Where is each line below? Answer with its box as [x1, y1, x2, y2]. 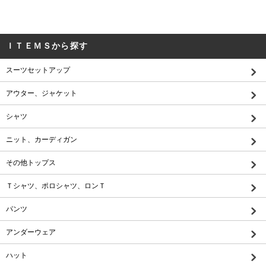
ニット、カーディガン [6, 135, 77, 144]
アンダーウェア [6, 228, 56, 236]
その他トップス [6, 159, 56, 167]
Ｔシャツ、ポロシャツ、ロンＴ [6, 182, 106, 190]
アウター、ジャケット [6, 89, 77, 97]
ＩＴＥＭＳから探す [6, 41, 88, 50]
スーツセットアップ [6, 66, 70, 74]
